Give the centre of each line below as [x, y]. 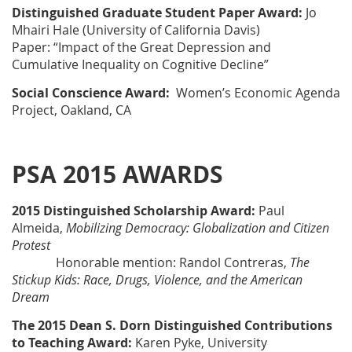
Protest [31, 246]
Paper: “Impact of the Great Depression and [141, 48]
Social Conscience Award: [92, 93]
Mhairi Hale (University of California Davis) [136, 30]
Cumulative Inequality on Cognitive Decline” [140, 65]
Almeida [36, 228]
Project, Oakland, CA [71, 110]
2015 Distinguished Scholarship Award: [134, 211]
